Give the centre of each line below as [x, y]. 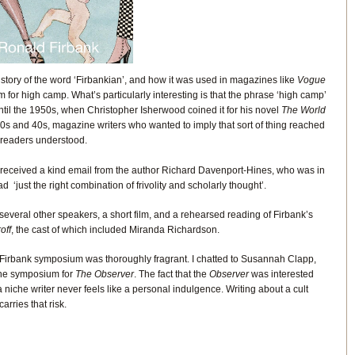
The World [303, 111]
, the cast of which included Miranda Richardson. [115, 229]
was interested [282, 275]
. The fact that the [171, 275]
